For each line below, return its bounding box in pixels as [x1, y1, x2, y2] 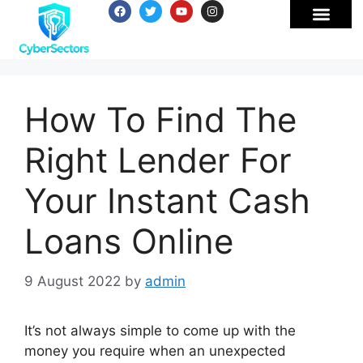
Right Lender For [24, 139, 292, 181]
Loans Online [24, 220, 233, 262]
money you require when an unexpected [24, 342, 286, 359]
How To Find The [24, 99, 297, 140]
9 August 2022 [24, 272, 121, 289]
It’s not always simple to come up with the [24, 322, 296, 339]
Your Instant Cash [24, 180, 310, 221]
